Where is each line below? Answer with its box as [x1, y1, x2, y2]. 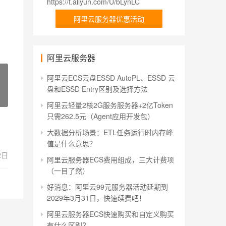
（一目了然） [47, 165, 89, 176]
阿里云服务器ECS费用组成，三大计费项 [47, 154, 174, 164]
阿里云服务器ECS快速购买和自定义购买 [47, 209, 174, 219]
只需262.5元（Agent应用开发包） [47, 111, 154, 121]
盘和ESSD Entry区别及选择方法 [47, 84, 148, 94]
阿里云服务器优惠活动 [74, 14, 144, 24]
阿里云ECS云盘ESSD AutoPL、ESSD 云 [47, 73, 175, 83]
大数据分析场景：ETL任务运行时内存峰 [47, 127, 173, 137]
